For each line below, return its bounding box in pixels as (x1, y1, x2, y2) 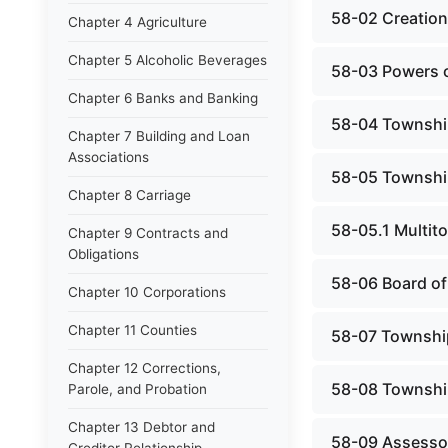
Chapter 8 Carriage (68, 187, 191, 203)
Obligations (68, 246, 139, 262)
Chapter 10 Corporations (68, 284, 226, 300)
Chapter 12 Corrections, (68, 360, 221, 376)
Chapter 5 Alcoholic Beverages (68, 52, 267, 68)
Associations (68, 149, 149, 165)
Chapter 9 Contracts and (68, 225, 228, 241)
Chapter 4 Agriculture (68, 14, 207, 30)
